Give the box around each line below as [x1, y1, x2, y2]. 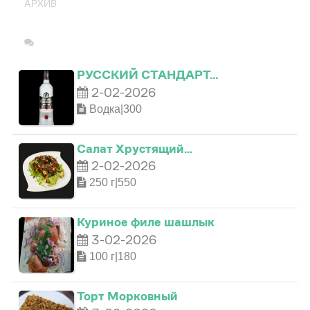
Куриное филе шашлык [77, 214, 215, 230]
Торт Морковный [77, 287, 178, 304]
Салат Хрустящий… [77, 140, 192, 156]
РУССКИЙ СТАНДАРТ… [77, 66, 218, 83]
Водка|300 [86, 102, 142, 115]
